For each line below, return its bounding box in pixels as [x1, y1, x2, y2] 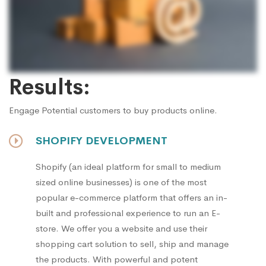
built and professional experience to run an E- [36, 207, 220, 219]
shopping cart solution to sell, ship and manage [36, 238, 229, 250]
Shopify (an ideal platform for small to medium [36, 161, 221, 173]
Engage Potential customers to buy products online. [9, 104, 217, 116]
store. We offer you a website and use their [36, 223, 207, 235]
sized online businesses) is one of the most [36, 176, 207, 188]
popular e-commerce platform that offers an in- [36, 192, 227, 204]
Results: [9, 74, 90, 102]
